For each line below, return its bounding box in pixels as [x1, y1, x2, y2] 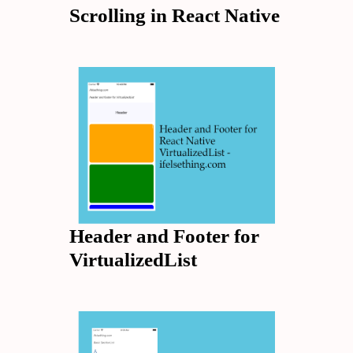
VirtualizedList [69, 249, 197, 270]
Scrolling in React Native [69, 5, 280, 26]
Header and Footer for [69, 225, 259, 247]
